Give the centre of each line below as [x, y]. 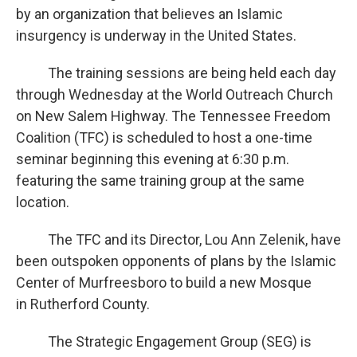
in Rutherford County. [83, 304]
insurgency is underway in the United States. [156, 35]
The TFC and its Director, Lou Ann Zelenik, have [178, 239]
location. [43, 202]
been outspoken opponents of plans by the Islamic [176, 261]
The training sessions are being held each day [176, 73]
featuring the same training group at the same [160, 180]
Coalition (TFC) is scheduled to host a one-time [164, 137]
